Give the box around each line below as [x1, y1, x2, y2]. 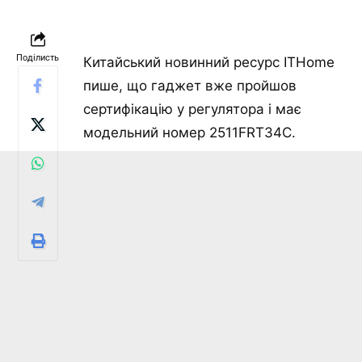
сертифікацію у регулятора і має [83, 101, 301, 118]
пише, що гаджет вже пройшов [83, 78, 297, 95]
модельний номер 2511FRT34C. [83, 124, 296, 141]
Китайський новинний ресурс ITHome [83, 54, 335, 71]
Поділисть [16, 53, 59, 64]
